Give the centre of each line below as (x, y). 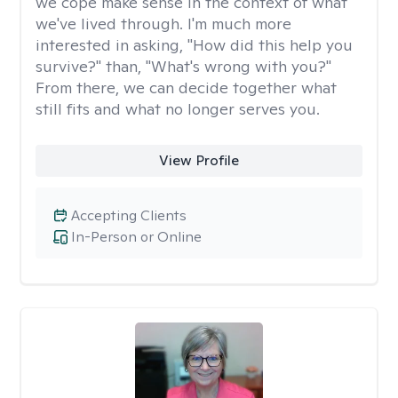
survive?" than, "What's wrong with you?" (183, 66)
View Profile (199, 160)
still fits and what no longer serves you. (178, 109)
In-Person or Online (136, 237)
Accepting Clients (129, 215)
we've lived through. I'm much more (163, 24)
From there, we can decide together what (186, 88)
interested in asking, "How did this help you (194, 45)
